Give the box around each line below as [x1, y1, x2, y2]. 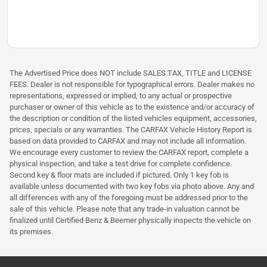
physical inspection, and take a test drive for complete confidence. [10, 159, 232, 169]
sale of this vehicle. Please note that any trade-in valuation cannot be [10, 204, 240, 214]
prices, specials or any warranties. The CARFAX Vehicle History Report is [10, 125, 252, 135]
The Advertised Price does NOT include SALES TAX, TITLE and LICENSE [10, 69, 252, 78]
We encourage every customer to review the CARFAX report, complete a [10, 148, 249, 157]
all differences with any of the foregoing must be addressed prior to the [10, 193, 248, 203]
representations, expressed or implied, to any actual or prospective [10, 91, 232, 101]
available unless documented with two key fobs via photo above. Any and [10, 182, 254, 191]
